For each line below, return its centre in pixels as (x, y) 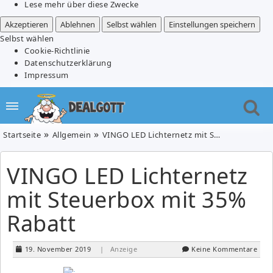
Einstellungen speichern (212, 24)
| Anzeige (118, 249)
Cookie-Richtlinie (57, 50)
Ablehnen (77, 24)
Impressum (47, 75)
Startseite (22, 134)
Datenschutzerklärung (68, 62)
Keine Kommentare (224, 249)
